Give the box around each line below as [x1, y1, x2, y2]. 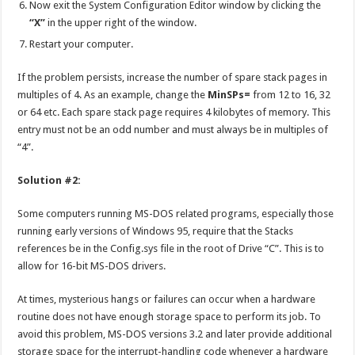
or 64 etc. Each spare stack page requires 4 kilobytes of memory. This [17, 105, 331, 118]
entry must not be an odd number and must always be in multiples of [17, 123, 329, 136]
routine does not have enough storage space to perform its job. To [17, 310, 322, 323]
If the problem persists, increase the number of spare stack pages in [17, 71, 328, 83]
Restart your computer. [29, 37, 134, 50]
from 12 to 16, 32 [250, 88, 331, 101]
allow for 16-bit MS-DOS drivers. [17, 259, 166, 272]
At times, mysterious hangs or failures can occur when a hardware [17, 292, 316, 305]
